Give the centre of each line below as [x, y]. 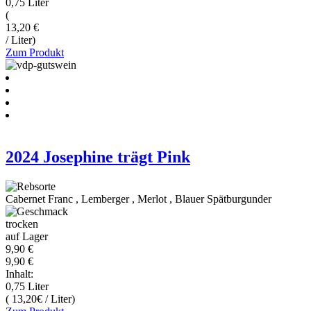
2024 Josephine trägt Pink [98, 157]
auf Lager [27, 236]
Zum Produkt [35, 52]
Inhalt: [19, 274]
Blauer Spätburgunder [223, 199]
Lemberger [105, 199]
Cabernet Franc [39, 199]
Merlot [152, 199]
